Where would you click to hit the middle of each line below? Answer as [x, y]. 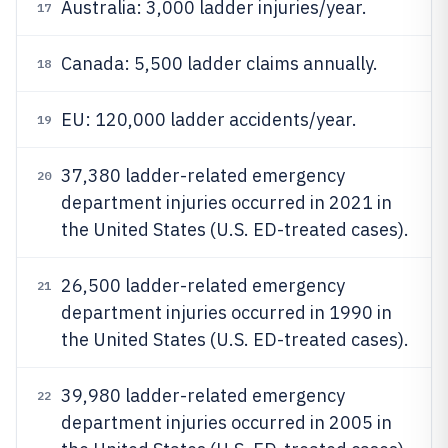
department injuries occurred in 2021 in [226, 202]
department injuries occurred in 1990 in [226, 312]
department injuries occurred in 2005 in [226, 422]
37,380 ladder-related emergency [203, 175]
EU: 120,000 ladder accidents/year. [209, 119]
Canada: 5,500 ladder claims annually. [219, 63]
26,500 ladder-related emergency [203, 285]
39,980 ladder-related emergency [203, 395]
